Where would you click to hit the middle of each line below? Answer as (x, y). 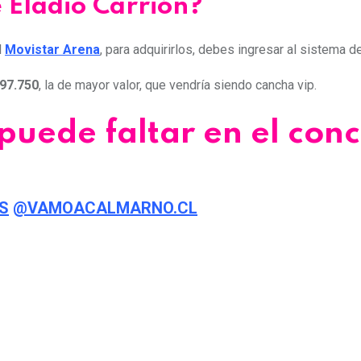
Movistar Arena (52, 50)
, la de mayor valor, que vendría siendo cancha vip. (178, 85)
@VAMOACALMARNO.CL (105, 207)
